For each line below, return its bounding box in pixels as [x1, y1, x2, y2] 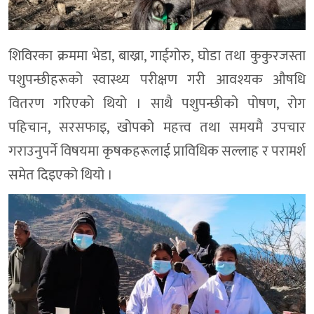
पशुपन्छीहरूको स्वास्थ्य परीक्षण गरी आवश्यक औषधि [8, 68, 306, 93]
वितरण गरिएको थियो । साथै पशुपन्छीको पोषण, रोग [8, 92, 306, 116]
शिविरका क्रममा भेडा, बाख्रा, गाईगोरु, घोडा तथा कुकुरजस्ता [8, 44, 306, 69]
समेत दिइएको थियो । [8, 163, 113, 188]
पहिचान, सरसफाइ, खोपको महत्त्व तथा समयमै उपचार [8, 116, 306, 140]
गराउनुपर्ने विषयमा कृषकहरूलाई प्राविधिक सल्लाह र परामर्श [8, 139, 306, 164]
